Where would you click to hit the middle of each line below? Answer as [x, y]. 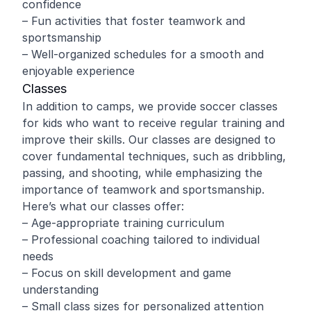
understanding [60, 289]
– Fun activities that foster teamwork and [134, 21]
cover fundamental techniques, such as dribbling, [154, 156]
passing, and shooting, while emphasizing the [142, 173]
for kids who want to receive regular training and [153, 123]
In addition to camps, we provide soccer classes [150, 106]
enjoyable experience [78, 71]
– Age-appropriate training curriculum [123, 223]
